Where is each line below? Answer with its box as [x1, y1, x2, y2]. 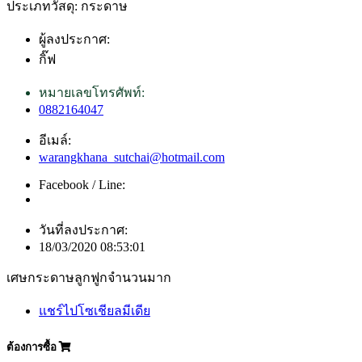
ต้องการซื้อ [6, 341, 59, 354]
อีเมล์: [39, 133, 71, 147]
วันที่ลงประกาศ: [39, 222, 128, 237]
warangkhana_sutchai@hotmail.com [39, 149, 225, 164]
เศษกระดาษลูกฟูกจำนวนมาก [6, 270, 171, 284]
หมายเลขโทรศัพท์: [39, 85, 145, 99]
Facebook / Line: [39, 177, 125, 192]
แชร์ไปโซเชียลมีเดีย [39, 303, 150, 318]
